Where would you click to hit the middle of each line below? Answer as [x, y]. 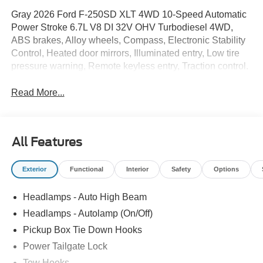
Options [226, 169]
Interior [137, 169]
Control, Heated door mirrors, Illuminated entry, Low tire [125, 53]
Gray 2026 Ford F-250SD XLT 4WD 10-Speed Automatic [129, 15]
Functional [86, 169]
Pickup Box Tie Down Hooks [82, 230]
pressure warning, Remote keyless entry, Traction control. [129, 66]
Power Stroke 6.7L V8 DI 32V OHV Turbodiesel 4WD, [122, 28]
